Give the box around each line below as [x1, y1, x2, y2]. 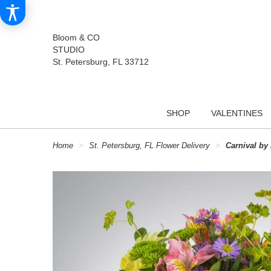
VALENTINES [211, 108, 263, 119]
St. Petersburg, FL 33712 [53, 56, 149, 67]
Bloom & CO [53, 32, 100, 42]
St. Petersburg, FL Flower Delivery [89, 142, 210, 151]
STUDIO [53, 44, 85, 54]
